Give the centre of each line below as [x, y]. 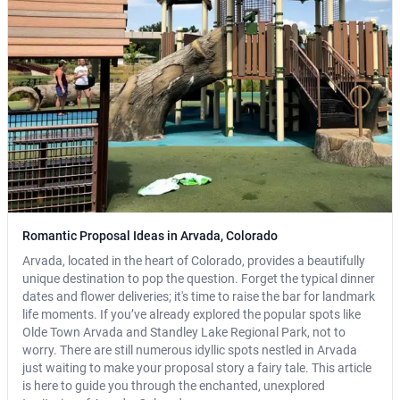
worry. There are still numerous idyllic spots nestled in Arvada [190, 350]
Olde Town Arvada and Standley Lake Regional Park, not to [184, 333]
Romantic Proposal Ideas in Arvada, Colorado [150, 236]
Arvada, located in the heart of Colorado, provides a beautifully [194, 261]
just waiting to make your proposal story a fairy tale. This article [197, 368]
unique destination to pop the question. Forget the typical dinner [199, 279]
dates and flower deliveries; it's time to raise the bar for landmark [199, 297]
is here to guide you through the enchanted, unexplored [174, 386]
